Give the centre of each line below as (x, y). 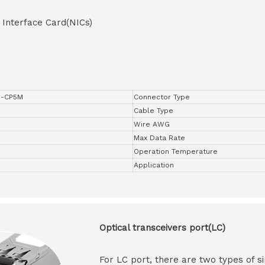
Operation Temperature (176, 152)
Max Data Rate (159, 138)
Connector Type (162, 97)
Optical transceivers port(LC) (162, 227)
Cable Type (153, 111)
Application (154, 165)
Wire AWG (152, 125)
